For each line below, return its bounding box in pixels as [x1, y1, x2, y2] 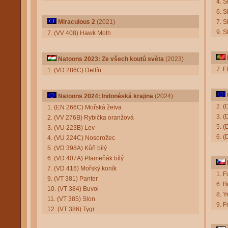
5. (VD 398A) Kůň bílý [47, 145, 107, 152]
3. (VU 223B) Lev [47, 124, 95, 131]
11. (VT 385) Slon [47, 195, 95, 203]
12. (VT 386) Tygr [47, 206, 95, 213]
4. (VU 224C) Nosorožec [47, 134, 115, 141]
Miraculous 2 [58, 18, 95, 25]
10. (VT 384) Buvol [47, 185, 99, 192]
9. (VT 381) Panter [47, 175, 98, 182]
